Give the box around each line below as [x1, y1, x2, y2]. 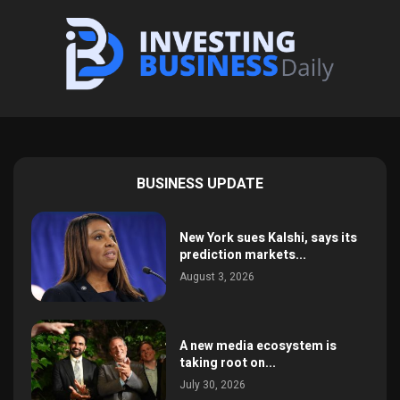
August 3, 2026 [179, 268, 255, 285]
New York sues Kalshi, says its [179, 228, 358, 247]
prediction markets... [179, 245, 307, 264]
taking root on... [179, 353, 277, 372]
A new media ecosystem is [179, 336, 337, 355]
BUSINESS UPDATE [137, 172, 263, 195]
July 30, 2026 [179, 376, 246, 393]
